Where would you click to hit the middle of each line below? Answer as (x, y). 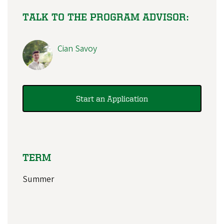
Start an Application (112, 98)
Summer (38, 179)
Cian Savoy (77, 48)
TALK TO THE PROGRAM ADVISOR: (106, 16)
